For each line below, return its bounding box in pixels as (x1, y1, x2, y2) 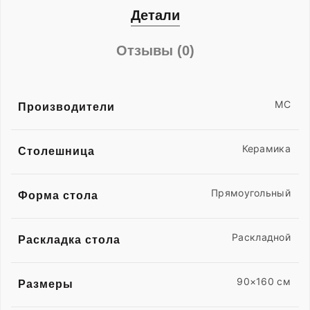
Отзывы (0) (116, 43, 194, 59)
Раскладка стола (18, 234, 120, 246)
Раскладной (232, 231, 291, 244)
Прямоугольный (211, 187, 291, 199)
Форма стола (18, 190, 98, 202)
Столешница (18, 145, 95, 158)
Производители (18, 101, 115, 113)
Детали (130, 8, 180, 24)
